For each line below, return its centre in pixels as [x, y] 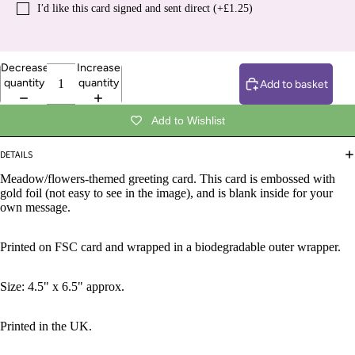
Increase [98, 68]
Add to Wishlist [188, 121]
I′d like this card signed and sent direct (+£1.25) [145, 9]
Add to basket [294, 84]
